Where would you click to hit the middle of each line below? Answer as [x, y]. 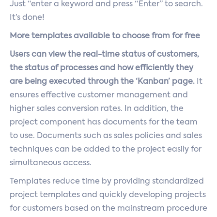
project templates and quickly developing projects [108, 195]
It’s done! [27, 18]
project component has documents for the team [104, 123]
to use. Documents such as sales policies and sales [106, 136]
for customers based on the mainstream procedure [108, 209]
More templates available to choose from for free [105, 36]
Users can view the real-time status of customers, [104, 55]
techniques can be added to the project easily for [106, 150]
